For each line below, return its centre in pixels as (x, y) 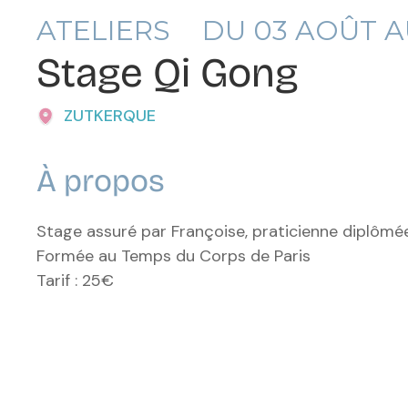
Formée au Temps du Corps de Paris (173, 255)
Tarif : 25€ (75, 280)
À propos (101, 180)
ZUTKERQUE (110, 115)
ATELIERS (103, 30)
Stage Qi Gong (168, 72)
